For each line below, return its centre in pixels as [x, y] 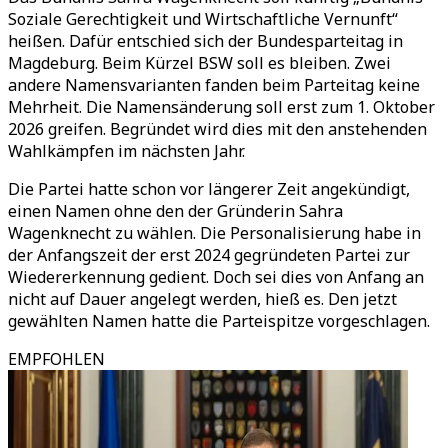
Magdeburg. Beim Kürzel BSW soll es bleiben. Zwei [199, 63]
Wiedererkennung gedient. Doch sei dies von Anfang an [216, 277]
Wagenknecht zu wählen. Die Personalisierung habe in [214, 233]
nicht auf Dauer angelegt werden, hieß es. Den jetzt [202, 299]
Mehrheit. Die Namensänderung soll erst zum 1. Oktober [221, 107]
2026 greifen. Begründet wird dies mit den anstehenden [217, 129]
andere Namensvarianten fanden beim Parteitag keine [214, 85]
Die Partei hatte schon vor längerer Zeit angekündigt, [209, 189]
